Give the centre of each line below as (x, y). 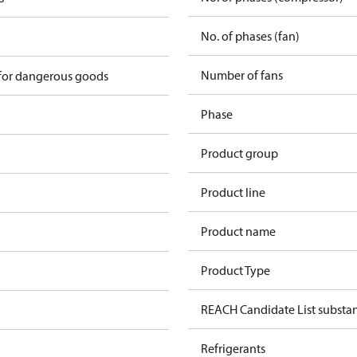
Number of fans (242, 75)
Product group (239, 153)
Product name (238, 231)
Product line (233, 192)
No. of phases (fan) (250, 36)
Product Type (235, 270)
